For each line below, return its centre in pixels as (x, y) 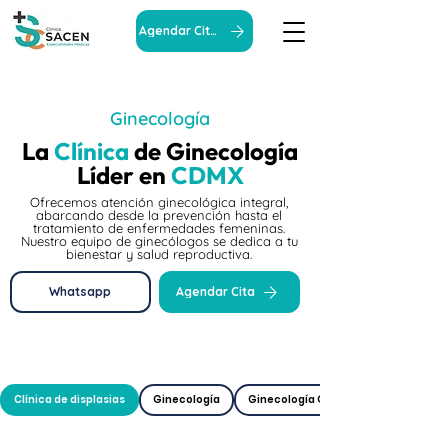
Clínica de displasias (69, 399)
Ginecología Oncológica (314, 399)
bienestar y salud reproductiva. (159, 254)
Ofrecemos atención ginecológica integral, (159, 202)
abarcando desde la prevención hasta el (159, 215)
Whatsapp (79, 291)
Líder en (123, 175)
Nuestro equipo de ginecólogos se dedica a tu (159, 241)
